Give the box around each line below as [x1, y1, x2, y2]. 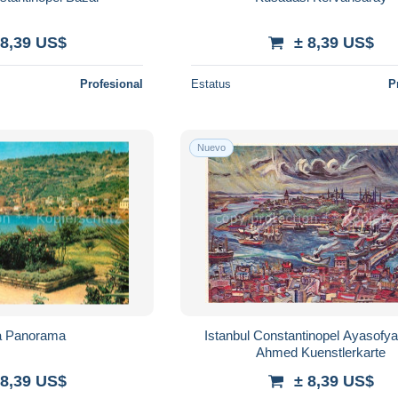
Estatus [191, 76, 232, 91]
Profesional [80, 76, 144, 91]
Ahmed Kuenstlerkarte [256, 344, 386, 360]
